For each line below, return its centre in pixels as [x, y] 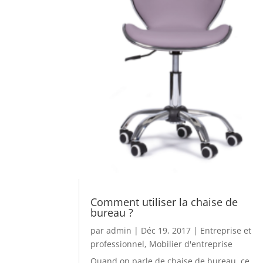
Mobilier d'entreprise [191, 244]
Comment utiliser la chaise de [164, 202]
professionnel [118, 244]
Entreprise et [226, 230]
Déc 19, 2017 [166, 230]
